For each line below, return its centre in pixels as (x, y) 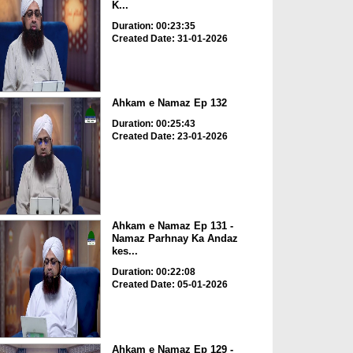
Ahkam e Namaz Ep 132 (169, 102)
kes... (124, 251)
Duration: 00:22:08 (153, 272)
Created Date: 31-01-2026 (169, 38)
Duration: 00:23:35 (153, 26)
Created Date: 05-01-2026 (169, 285)
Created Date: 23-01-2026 (169, 136)
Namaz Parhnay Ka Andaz (175, 239)
